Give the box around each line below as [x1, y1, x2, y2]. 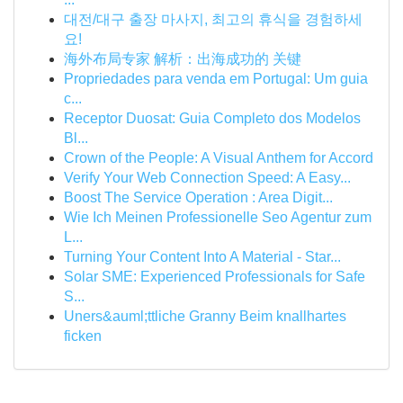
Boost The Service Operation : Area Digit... [64, 190, 333, 205]
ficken [64, 328, 102, 344]
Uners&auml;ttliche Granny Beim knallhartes [64, 309, 346, 324]
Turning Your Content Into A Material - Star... [64, 249, 341, 264]
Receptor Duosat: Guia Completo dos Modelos [64, 111, 361, 126]
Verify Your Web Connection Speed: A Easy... [64, 170, 351, 185]
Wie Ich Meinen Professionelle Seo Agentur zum [64, 210, 372, 225]
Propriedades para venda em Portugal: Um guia [64, 71, 368, 86]
